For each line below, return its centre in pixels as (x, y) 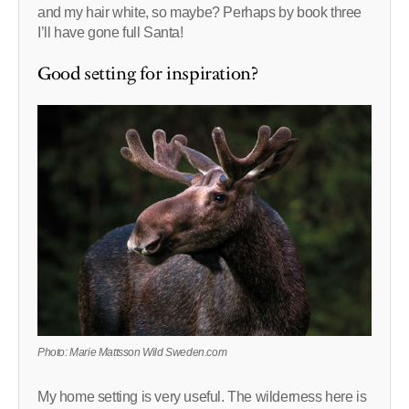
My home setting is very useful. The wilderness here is (202, 397)
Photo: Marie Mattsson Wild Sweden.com (132, 353)
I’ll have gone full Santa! (110, 32)
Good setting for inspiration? (148, 73)
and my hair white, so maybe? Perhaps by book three (200, 12)
